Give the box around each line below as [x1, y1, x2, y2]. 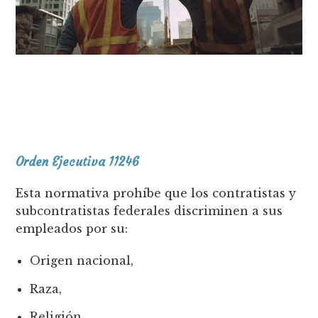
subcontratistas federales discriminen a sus [16, 204, 283, 219]
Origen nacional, [30, 253, 134, 268]
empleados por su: [16, 221, 128, 236]
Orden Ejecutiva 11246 [16, 154, 140, 170]
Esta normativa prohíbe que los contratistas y [16, 186, 297, 201]
